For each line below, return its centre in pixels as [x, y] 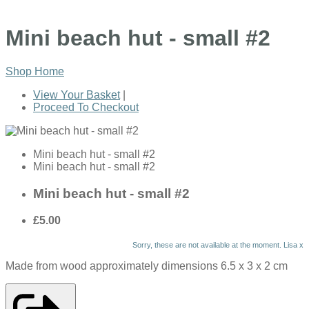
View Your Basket [77, 95]
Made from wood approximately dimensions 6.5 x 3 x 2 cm [147, 266]
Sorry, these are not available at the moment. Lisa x [218, 245]
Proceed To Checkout [86, 108]
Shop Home [35, 72]
